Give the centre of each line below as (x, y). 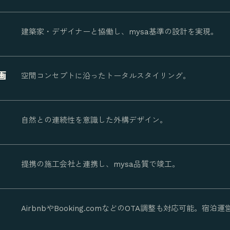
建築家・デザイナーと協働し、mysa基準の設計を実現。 (120, 32)
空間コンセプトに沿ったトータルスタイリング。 (106, 76)
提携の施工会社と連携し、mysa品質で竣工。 (100, 165)
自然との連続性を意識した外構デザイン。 (94, 120)
